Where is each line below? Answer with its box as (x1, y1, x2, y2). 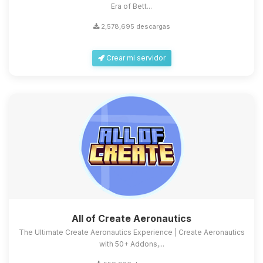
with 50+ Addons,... (99, 240, 164, 249)
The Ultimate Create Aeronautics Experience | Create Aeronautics (18, 228, 245, 237)
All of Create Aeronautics (72, 213, 191, 225)
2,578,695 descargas (99, 22, 170, 31)
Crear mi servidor (104, 53, 166, 63)
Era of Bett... (111, 2, 152, 11)
